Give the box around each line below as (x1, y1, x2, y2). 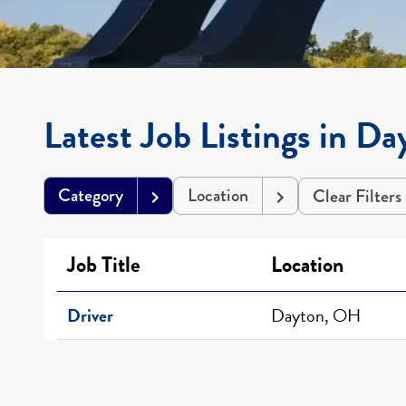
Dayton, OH (271, 301, 361, 329)
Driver (67, 301, 113, 329)
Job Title (67, 247, 140, 281)
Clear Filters (313, 182, 401, 209)
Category (58, 181, 123, 208)
